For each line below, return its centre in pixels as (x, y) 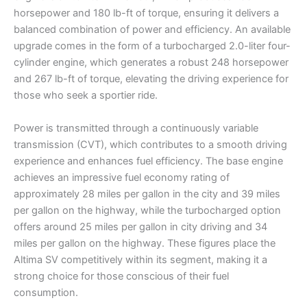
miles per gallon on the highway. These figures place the (145, 243)
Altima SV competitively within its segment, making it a (140, 259)
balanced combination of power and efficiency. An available (152, 30)
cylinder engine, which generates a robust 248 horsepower (151, 63)
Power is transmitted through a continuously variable (136, 128)
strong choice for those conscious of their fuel (121, 276)
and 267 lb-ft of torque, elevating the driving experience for (151, 79)
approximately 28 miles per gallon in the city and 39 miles (147, 194)
